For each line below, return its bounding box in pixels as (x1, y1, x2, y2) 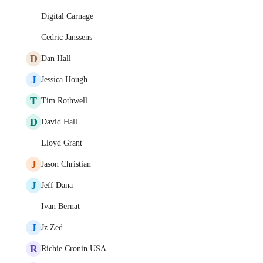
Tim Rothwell (41, 96, 87, 105)
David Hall (41, 117, 77, 126)
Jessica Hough (41, 75, 87, 84)
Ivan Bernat (41, 202, 80, 211)
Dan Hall (41, 54, 71, 63)
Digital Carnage (41, 12, 93, 21)
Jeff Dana (41, 181, 73, 190)
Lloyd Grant (41, 139, 82, 147)
